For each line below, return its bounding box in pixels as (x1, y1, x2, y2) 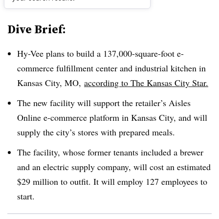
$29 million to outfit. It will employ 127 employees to (17, 175, 207, 187)
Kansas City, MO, (17, 77, 84, 88)
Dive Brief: (7, 21, 66, 37)
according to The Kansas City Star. (84, 77, 208, 88)
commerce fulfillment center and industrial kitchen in (17, 62, 206, 74)
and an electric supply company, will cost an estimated (17, 160, 211, 173)
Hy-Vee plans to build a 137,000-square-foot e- (17, 47, 184, 59)
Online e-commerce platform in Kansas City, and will (17, 111, 207, 123)
